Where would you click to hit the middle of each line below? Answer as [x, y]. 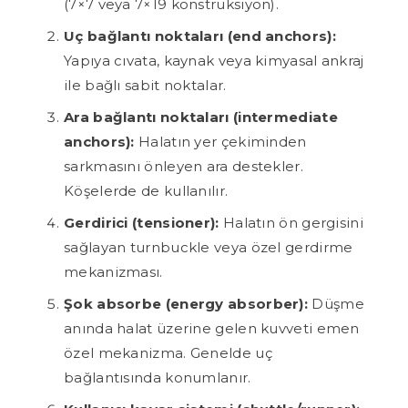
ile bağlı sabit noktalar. [145, 86]
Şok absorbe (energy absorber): [186, 304]
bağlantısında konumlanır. [158, 378]
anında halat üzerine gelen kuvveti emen [212, 329]
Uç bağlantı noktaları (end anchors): [200, 36]
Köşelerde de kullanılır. [146, 191]
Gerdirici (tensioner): [142, 223]
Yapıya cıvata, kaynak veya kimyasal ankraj [214, 61]
